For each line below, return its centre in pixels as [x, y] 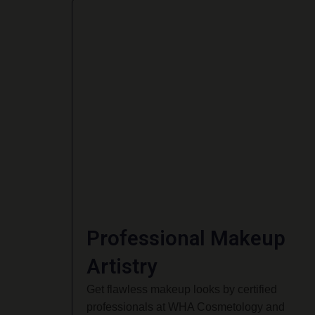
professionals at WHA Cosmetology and [186, 307]
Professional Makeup [186, 238]
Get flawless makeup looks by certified [182, 289]
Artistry [122, 266]
